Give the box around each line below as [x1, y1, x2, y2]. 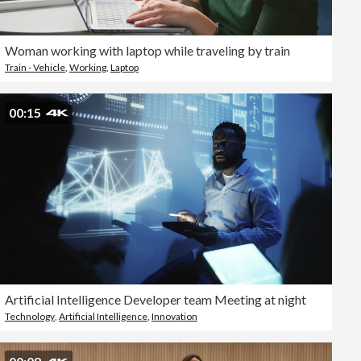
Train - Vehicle [5, 61, 65, 73]
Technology [5, 310, 55, 322]
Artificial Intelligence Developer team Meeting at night [5, 292, 306, 307]
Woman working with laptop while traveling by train [5, 43, 290, 58]
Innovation [151, 310, 197, 322]
